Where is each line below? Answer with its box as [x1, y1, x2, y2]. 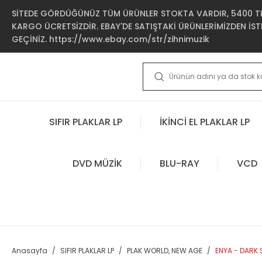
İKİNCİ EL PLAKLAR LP [160, 115, 250, 129]
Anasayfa [12, 246, 47, 256]
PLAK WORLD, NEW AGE [127, 246, 202, 256]
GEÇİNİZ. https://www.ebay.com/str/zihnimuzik [12, 33, 209, 45]
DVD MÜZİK [72, 156, 122, 170]
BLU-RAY [159, 156, 199, 170]
